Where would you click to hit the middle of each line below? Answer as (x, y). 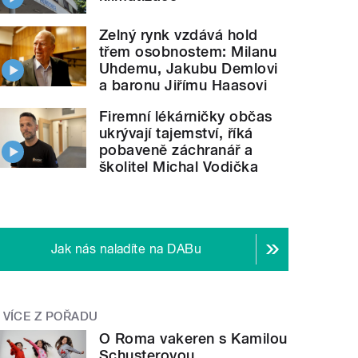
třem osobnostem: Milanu (188, 51)
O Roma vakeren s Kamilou (193, 339)
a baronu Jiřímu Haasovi (183, 85)
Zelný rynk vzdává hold (179, 34)
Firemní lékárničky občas (186, 116)
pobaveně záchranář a (176, 149)
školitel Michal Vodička (179, 166)
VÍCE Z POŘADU (50, 316)
